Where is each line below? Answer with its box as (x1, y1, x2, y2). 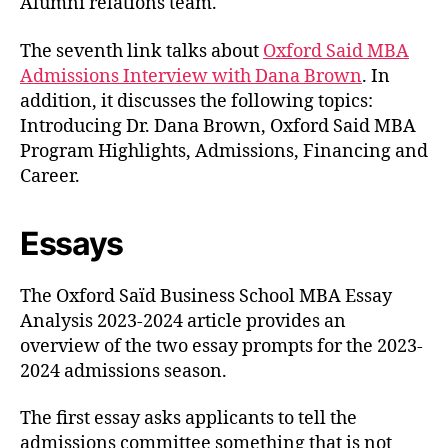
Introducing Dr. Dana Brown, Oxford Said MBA (20, 114, 416, 138)
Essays (20, 223, 124, 263)
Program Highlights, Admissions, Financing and (20, 139, 428, 163)
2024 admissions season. (20, 359, 227, 383)
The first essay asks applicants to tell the (20, 407, 357, 431)
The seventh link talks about (20, 39, 263, 63)
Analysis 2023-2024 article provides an (20, 309, 346, 333)
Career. (20, 164, 80, 188)
